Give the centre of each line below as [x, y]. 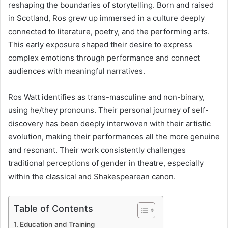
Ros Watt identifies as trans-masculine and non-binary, [106, 97]
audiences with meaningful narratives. [77, 71]
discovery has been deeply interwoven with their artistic [109, 123]
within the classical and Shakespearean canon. [92, 176]
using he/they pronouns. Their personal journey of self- [108, 110]
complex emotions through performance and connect [104, 58]
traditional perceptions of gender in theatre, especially [106, 163]
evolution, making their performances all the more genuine [114, 136]
